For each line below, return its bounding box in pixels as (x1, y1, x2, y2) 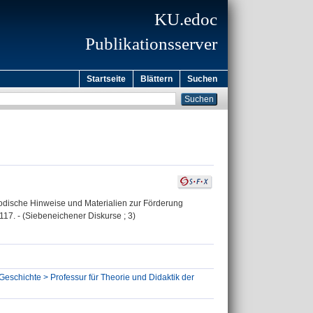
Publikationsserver (85, 34, 217, 53)
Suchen (187, 74, 217, 84)
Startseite (87, 74, 126, 84)
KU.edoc (154, 10, 217, 29)
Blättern (140, 74, 173, 84)
